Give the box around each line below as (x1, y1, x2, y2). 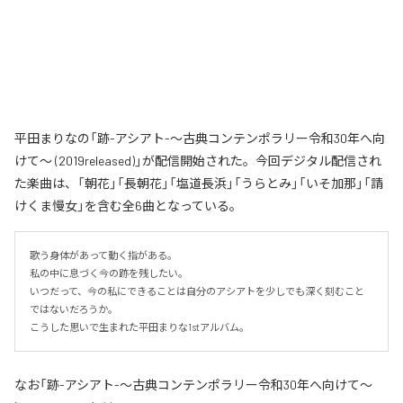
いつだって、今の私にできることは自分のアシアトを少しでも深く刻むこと (30, 284, 364, 297)
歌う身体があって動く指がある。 (30, 248, 177, 261)
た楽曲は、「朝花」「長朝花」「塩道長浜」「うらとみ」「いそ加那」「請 (14, 175, 383, 191)
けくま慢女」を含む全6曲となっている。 (14, 197, 242, 213)
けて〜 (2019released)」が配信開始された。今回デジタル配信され (14, 152, 381, 168)
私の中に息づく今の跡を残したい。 (30, 266, 188, 279)
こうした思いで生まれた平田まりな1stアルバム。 (30, 320, 249, 333)
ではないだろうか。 (30, 302, 118, 315)
